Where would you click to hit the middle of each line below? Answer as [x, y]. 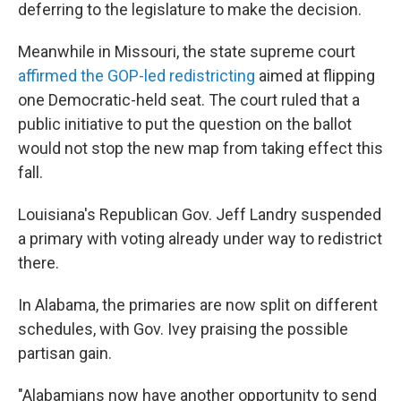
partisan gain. [65, 353]
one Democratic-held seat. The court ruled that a [189, 100]
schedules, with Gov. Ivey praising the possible [183, 329]
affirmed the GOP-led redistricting [137, 76]
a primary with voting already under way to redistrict [200, 239]
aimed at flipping [315, 76]
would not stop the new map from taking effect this [200, 148]
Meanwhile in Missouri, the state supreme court [187, 51]
